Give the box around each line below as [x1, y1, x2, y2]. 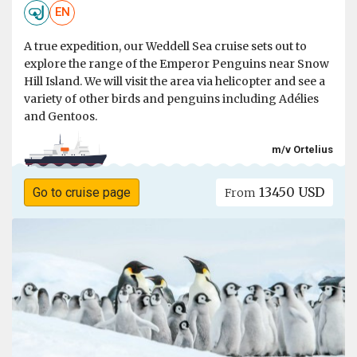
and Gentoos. [24, 108, 97, 124]
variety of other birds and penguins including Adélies [24, 91, 319, 106]
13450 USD [256, 183, 325, 200]
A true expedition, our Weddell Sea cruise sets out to [24, 38, 307, 53]
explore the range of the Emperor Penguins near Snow [24, 56, 329, 71]
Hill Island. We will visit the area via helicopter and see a [24, 73, 325, 88]
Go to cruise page [32, 184, 131, 200]
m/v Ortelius [272, 143, 333, 155]
